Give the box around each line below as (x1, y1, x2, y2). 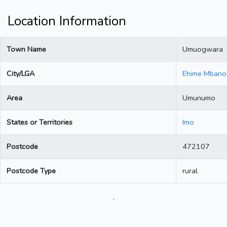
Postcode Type (7, 166, 56, 176)
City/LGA (7, 68, 34, 79)
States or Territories (7, 117, 72, 128)
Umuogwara (182, 44, 223, 55)
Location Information (8, 13, 126, 30)
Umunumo (182, 93, 215, 103)
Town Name (7, 44, 46, 55)
